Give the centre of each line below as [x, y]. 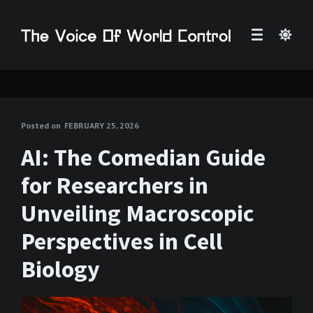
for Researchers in [115, 185]
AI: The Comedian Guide [143, 157]
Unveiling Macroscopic [138, 213]
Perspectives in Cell [122, 241]
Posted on [41, 125]
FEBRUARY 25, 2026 [102, 125]
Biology [60, 269]
